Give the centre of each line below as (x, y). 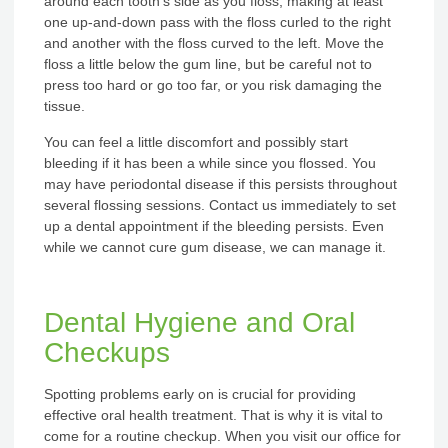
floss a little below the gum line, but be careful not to (208, 64)
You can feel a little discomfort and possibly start (196, 141)
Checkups (107, 352)
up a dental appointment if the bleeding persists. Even (214, 225)
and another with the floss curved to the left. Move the (214, 43)
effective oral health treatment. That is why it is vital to (213, 414)
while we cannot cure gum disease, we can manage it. (215, 246)
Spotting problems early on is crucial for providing (200, 393)
